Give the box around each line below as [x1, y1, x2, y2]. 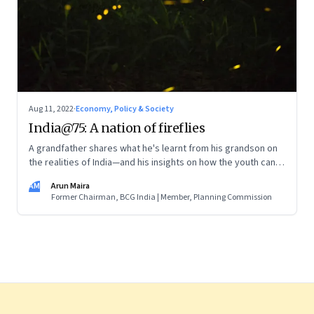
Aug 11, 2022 [29, 102, 74, 115]
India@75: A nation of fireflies [29, 119, 205, 136]
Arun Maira [51, 179, 90, 192]
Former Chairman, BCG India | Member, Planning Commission [51, 191, 272, 203]
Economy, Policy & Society [76, 102, 174, 115]
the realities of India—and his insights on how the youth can [29, 155, 275, 170]
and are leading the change [29, 169, 142, 184]
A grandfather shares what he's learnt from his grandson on [29, 141, 278, 156]
